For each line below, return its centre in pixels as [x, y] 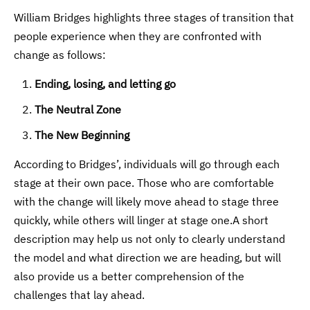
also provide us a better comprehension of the [129, 276]
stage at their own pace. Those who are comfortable [144, 183]
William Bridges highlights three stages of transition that [154, 18]
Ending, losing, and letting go [106, 84]
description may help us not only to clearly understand [150, 239]
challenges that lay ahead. [80, 295]
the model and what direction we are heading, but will [148, 258]
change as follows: [60, 55]
